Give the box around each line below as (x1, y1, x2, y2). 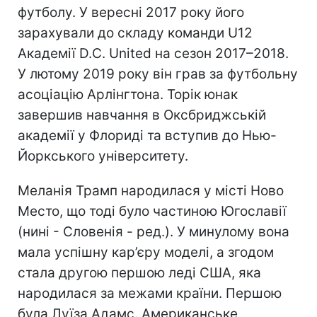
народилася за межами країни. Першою (18, 284, 282, 301)
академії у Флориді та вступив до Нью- (18, 127, 277, 144)
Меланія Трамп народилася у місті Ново (18, 182, 284, 199)
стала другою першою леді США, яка (18, 264, 261, 281)
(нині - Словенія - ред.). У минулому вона (18, 223, 289, 240)
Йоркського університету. (18, 147, 188, 164)
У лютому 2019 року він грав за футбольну (18, 65, 298, 82)
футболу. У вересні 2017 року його (18, 4, 244, 21)
